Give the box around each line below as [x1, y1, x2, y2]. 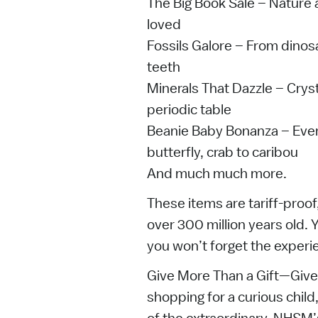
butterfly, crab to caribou [147, 143, 298, 161]
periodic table [147, 101, 231, 119]
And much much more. [147, 165, 287, 182]
